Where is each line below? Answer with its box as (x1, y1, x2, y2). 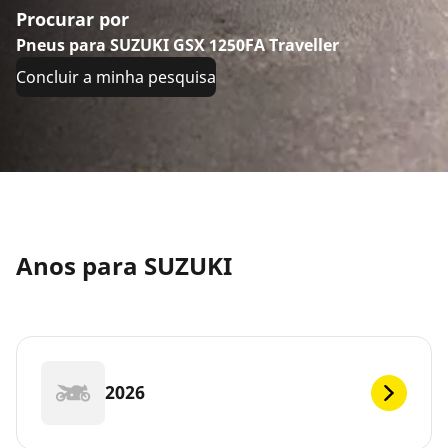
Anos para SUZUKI (16, 248, 232, 282)
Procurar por (16, 7, 129, 31)
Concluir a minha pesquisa (16, 66, 216, 88)
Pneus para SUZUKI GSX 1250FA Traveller (16, 34, 339, 56)
